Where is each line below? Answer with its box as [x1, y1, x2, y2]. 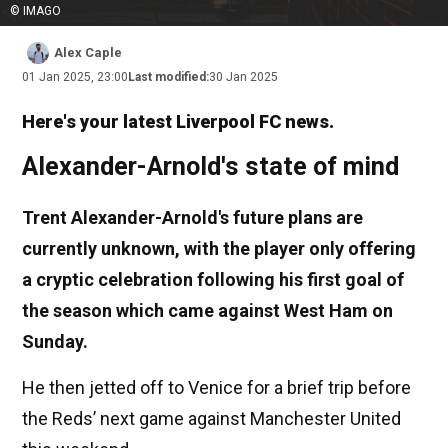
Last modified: [128, 70, 209, 85]
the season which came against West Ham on [22, 300, 393, 322]
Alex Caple [54, 45, 122, 61]
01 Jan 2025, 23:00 [22, 70, 128, 85]
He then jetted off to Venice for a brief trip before [22, 377, 411, 399]
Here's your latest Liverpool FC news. [22, 111, 334, 133]
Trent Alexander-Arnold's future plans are [22, 207, 363, 229]
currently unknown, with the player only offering [22, 238, 416, 260]
